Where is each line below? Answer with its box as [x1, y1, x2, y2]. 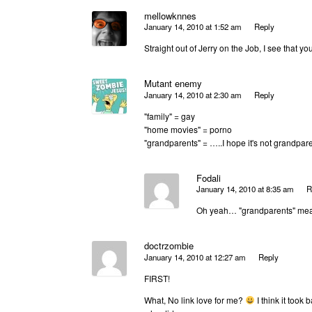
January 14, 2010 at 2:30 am [144, 88, 242, 100]
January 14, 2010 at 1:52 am [144, 21, 242, 33]
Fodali [196, 171, 221, 185]
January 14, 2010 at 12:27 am [144, 251, 246, 263]
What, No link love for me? [144, 293, 245, 306]
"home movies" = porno [144, 123, 232, 135]
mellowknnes [144, 8, 196, 22]
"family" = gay [144, 109, 195, 122]
